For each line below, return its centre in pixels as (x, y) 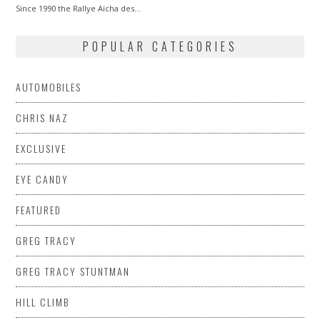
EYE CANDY (42, 179)
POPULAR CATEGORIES (160, 46)
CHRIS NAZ (42, 117)
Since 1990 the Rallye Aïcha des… (79, 8)
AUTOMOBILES (49, 86)
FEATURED (39, 209)
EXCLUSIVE (41, 148)
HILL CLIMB (43, 301)
